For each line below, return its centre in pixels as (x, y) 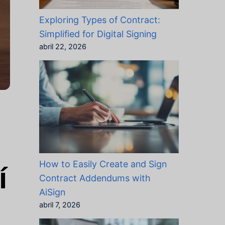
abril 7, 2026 (60, 205)
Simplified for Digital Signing (98, 34)
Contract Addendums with (95, 178)
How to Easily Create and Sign (103, 164)
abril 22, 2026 (63, 47)
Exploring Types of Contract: (99, 20)
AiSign (52, 192)
